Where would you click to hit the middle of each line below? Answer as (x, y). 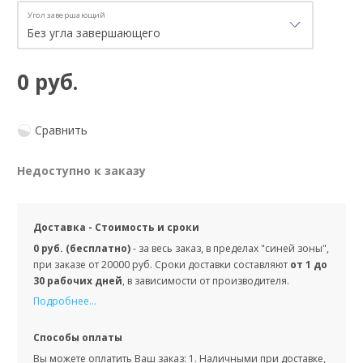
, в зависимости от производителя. (207, 281)
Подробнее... (65, 301)
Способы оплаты (78, 338)
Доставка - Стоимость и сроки (116, 228)
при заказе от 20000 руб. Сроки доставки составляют (162, 265)
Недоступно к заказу (81, 171)
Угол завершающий (66, 15)
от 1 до (309, 265)
